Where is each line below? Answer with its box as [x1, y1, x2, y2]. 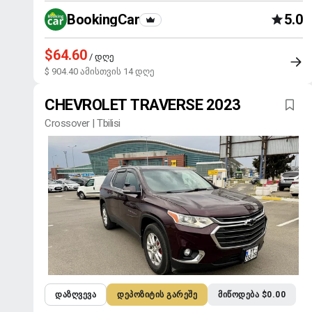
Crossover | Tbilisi [45, 117, 120, 130]
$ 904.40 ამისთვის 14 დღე [45, 66, 155, 77]
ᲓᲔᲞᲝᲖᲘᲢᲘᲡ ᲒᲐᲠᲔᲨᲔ [117, 290, 197, 299]
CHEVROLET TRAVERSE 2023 [45, 96, 241, 114]
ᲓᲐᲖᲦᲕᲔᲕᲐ [55, 290, 96, 299]
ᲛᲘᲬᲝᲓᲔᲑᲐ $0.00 [218, 290, 286, 299]
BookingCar [67, 11, 139, 28]
